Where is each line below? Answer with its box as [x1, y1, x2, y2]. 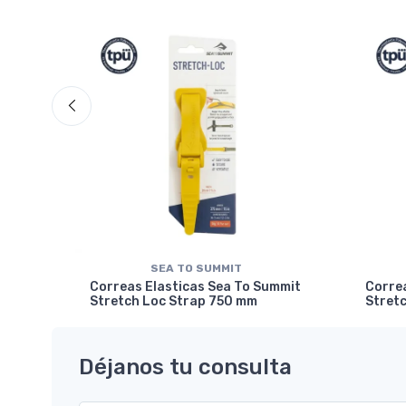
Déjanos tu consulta [79, 354, 292, 380]
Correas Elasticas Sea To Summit [90, 279, 301, 295]
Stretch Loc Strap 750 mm [90, 294, 257, 309]
